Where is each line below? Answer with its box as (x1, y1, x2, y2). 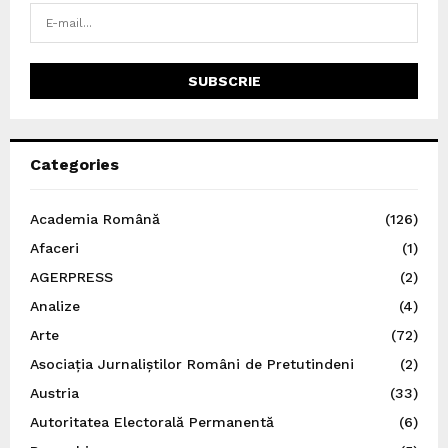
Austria (30, 385, 79, 402)
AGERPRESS (30, 269, 113, 286)
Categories (30, 155, 119, 175)
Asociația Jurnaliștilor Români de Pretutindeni (30, 356, 354, 373)
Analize (30, 298, 80, 315)
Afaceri (30, 240, 79, 257)
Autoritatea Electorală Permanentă (30, 414, 274, 431)
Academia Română (30, 211, 160, 228)
